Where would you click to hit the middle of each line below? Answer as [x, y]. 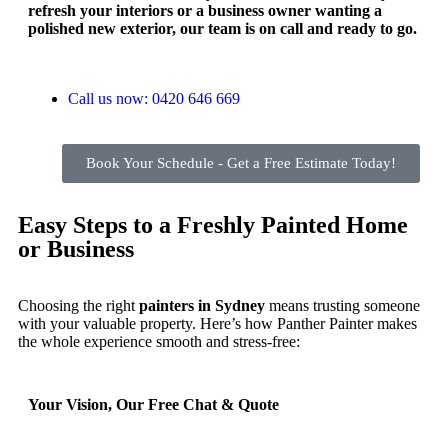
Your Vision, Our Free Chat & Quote [153, 404]
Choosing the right [78, 305]
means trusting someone [342, 305]
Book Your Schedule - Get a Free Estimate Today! [241, 162]
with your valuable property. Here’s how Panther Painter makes [217, 323]
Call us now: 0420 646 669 [154, 98]
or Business [76, 248]
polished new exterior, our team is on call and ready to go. [222, 28]
